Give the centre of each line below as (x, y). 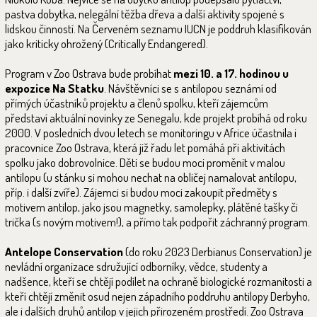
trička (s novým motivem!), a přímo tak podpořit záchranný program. (157, 221)
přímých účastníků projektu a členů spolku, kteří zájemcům (137, 103)
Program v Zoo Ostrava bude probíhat (89, 73)
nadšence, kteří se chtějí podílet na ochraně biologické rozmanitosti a (158, 281)
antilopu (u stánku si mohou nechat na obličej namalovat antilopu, (151, 177)
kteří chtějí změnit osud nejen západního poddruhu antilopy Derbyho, (157, 296)
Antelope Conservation (64, 251)
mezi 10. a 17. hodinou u (231, 73)
